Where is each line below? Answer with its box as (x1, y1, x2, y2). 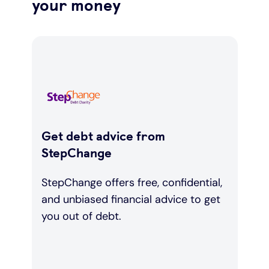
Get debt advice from (41, 128, 165, 144)
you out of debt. (41, 209, 121, 224)
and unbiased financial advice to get (41, 192, 220, 207)
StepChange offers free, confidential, (41, 175, 222, 190)
